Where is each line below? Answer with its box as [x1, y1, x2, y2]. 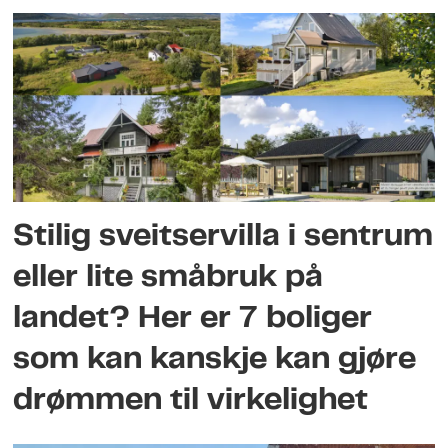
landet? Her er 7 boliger [13, 305, 373, 333]
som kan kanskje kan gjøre [13, 346, 417, 374]
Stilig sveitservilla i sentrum [13, 223, 434, 251]
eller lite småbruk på [13, 264, 324, 292]
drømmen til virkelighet [13, 387, 369, 415]
